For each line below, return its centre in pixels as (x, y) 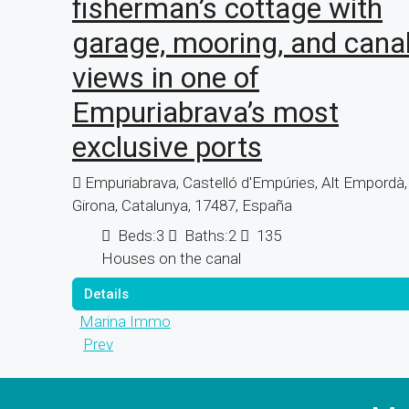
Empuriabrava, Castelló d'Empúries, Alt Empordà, (246, 182)
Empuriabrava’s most (205, 112)
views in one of (166, 77)
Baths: (206, 235)
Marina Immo (125, 321)
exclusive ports (167, 147)
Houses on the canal (171, 258)
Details (106, 294)
